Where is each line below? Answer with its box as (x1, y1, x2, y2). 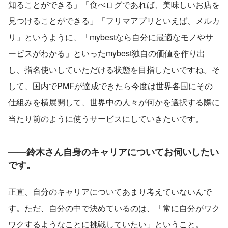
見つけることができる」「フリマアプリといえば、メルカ (8, 15, 220, 27)
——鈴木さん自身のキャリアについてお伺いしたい (8, 145, 219, 159)
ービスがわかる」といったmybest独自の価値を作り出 (8, 47, 205, 60)
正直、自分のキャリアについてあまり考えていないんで (8, 186, 212, 198)
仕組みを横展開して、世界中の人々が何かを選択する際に (8, 96, 220, 108)
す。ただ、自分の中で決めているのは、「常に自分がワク (8, 202, 220, 214)
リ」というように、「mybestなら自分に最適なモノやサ (8, 31, 213, 43)
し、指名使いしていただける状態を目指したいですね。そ (8, 64, 220, 76)
